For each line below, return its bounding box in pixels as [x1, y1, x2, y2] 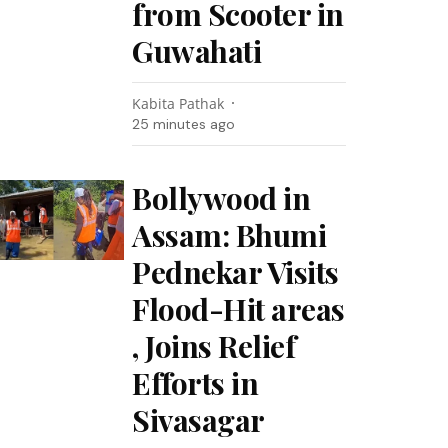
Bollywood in [132, 178, 311, 218]
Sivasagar [132, 400, 265, 440]
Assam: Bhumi [132, 215, 327, 255]
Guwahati [132, 31, 262, 71]
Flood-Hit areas [132, 289, 345, 329]
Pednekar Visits [132, 252, 339, 292]
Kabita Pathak [132, 94, 225, 113]
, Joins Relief [132, 326, 296, 366]
